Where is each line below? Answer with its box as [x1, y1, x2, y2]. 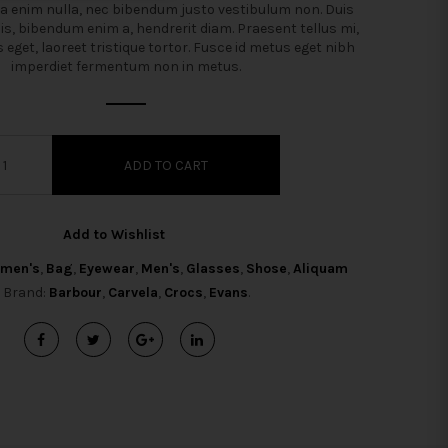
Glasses [186, 260, 240, 277]
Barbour [48, 284, 102, 301]
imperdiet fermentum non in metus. [11, 58, 241, 75]
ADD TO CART [123, 156, 208, 174]
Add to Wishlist [63, 226, 165, 243]
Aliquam [293, 260, 348, 277]
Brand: [2, 284, 49, 301]
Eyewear [79, 260, 135, 277]
